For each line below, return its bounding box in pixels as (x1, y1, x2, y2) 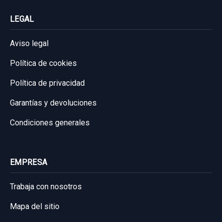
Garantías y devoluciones (10, 98, 97, 108)
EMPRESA (10, 158, 48, 167)
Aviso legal (10, 39, 49, 48)
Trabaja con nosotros (10, 182, 82, 191)
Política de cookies (10, 58, 77, 68)
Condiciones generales (10, 118, 90, 127)
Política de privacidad (10, 78, 85, 88)
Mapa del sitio (10, 202, 59, 211)
